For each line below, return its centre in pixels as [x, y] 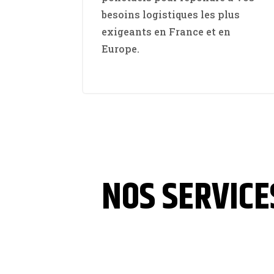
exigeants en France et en [166, 32]
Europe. [121, 49]
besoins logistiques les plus [171, 15]
